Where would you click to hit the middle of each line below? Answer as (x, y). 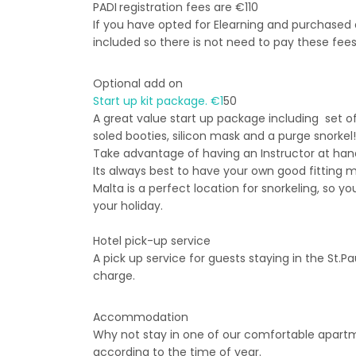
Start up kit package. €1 (158, 101)
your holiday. (128, 206)
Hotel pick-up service (152, 241)
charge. (114, 276)
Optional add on (138, 83)
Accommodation (141, 317)
